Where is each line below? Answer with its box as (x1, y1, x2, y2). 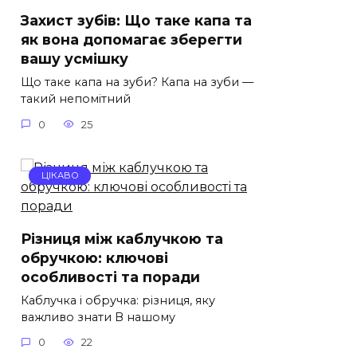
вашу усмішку (21, 50, 128, 68)
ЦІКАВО (41, 170, 79, 182)
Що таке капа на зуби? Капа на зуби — (21, 75, 253, 90)
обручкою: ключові (21, 249, 168, 266)
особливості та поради (21, 268, 200, 285)
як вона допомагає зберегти (21, 31, 242, 49)
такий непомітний (21, 92, 131, 107)
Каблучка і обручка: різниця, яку (21, 292, 215, 308)
